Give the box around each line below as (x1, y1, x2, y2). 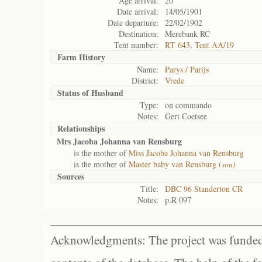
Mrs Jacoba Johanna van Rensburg (57, 135, 182, 147)
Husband (91, 87, 123, 99)
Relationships (57, 122, 105, 135)
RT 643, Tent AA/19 (165, 39, 234, 50)
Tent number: (114, 39, 158, 50)
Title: (140, 183, 158, 194)
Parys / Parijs (165, 64, 209, 75)
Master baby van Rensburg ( (129, 158, 222, 170)
